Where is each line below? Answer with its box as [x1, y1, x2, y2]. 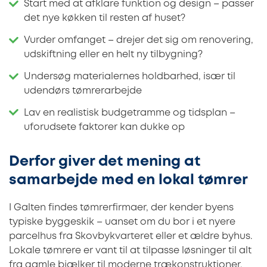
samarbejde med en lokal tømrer [9, 174, 248, 187]
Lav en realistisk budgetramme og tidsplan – [24, 108, 235, 117]
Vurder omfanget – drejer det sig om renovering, [24, 36, 253, 45]
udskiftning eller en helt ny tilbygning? [24, 50, 203, 60]
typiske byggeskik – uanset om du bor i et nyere [9, 218, 235, 227]
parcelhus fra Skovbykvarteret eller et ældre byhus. [9, 232, 252, 241]
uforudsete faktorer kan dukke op [24, 122, 185, 132]
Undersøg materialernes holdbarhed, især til [24, 72, 235, 81]
